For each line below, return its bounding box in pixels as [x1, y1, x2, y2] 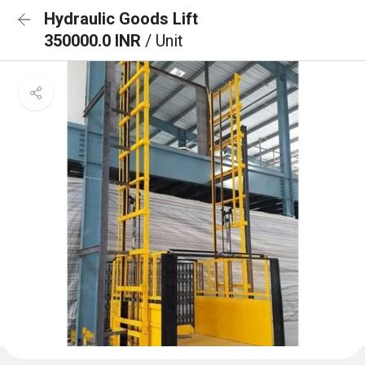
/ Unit [145, 31, 183, 51]
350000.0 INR [44, 31, 145, 51]
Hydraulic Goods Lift [44, 9, 198, 29]
